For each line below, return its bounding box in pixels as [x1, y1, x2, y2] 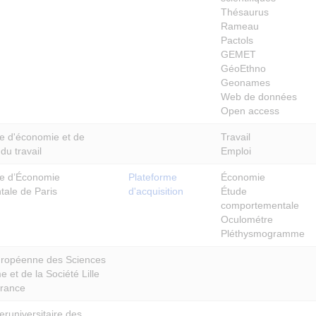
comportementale [221, 199, 299, 211]
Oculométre [221, 213, 273, 225]
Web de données [221, 90, 297, 102]
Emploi [221, 145, 251, 157]
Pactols [221, 34, 253, 46]
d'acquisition [128, 185, 183, 197]
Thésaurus [221, 6, 269, 18]
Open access [221, 104, 279, 116]
